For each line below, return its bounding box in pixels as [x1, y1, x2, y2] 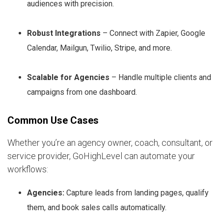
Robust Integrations [27, 28, 101, 38]
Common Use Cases [7, 114, 99, 126]
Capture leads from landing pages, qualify [64, 188, 209, 197]
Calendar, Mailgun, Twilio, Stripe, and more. [27, 43, 172, 53]
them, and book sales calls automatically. [27, 202, 166, 212]
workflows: [7, 164, 48, 174]
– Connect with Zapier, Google [101, 28, 205, 38]
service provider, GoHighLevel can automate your [7, 150, 195, 161]
